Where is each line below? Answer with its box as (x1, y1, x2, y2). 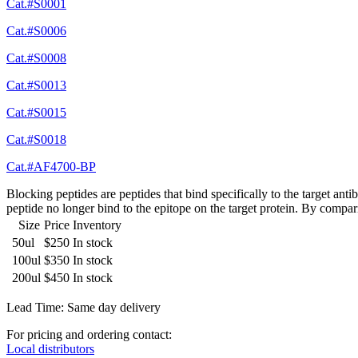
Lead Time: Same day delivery (6, 300, 161, 315)
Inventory (73, 218, 121, 233)
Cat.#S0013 (6, 78, 66, 93)
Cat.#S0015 (6, 105, 66, 120)
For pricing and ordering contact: (6, 328, 172, 342)
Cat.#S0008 (6, 51, 66, 66)
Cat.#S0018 (6, 133, 66, 147)
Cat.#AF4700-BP (6, 160, 96, 174)
